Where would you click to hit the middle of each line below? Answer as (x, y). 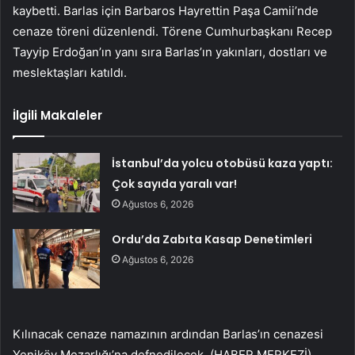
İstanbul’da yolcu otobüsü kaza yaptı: (223, 163)
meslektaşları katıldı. (70, 72)
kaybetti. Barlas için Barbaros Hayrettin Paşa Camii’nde (166, 10)
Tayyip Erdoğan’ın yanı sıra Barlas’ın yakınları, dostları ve (170, 52)
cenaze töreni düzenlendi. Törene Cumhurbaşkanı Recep (172, 31)
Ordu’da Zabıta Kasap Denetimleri (212, 239)
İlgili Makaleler (57, 115)
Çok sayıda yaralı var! (175, 183)
